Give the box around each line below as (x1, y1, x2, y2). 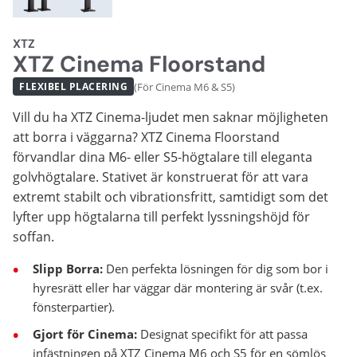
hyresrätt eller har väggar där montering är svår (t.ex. (33, 280, 323, 296)
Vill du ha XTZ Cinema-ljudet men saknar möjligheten (13, 108, 328, 127)
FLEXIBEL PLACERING (19, 80, 127, 94)
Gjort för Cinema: (33, 326, 137, 343)
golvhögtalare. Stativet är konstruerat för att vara (13, 168, 308, 186)
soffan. (13, 228, 54, 246)
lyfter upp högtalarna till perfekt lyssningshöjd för (13, 208, 310, 226)
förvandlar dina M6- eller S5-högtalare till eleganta (13, 148, 312, 167)
